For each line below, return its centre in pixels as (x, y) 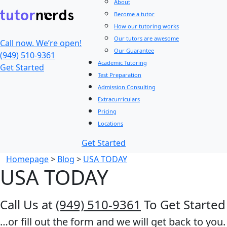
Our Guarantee (134, 50)
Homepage (27, 159)
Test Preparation (120, 75)
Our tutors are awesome (146, 38)
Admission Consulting (127, 87)
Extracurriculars (119, 99)
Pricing (107, 111)
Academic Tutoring (122, 63)
